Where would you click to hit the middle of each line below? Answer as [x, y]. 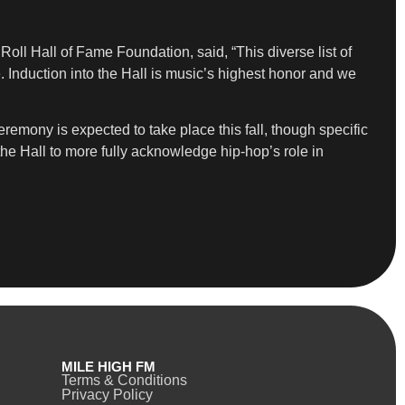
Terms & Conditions [124, 381]
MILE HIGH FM [108, 367]
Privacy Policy [107, 395]
